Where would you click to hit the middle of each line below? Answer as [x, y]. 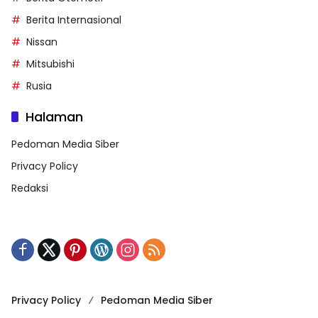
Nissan [42, 42]
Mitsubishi [50, 64]
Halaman [54, 116]
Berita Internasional [74, 20]
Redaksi [30, 188]
